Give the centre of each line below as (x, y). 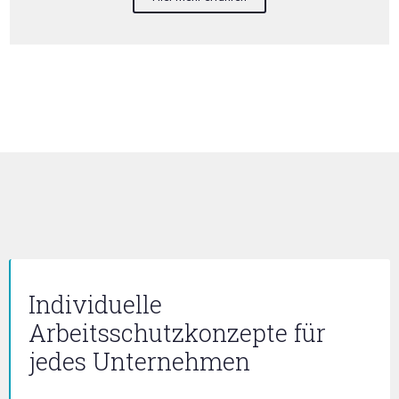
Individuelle (95, 304)
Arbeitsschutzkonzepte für (177, 333)
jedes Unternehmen (139, 361)
